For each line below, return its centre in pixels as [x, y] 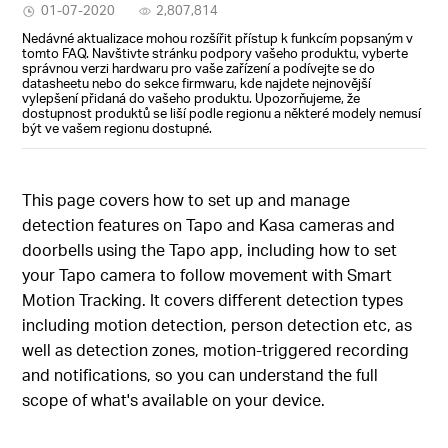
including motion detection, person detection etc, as [217, 325]
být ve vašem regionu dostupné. [117, 127]
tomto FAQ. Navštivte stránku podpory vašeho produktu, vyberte [215, 52]
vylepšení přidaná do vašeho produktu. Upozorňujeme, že [191, 97]
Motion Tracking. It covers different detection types [213, 300]
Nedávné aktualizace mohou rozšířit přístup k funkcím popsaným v [218, 37]
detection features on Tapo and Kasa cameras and [209, 225]
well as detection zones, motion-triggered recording [216, 350]
